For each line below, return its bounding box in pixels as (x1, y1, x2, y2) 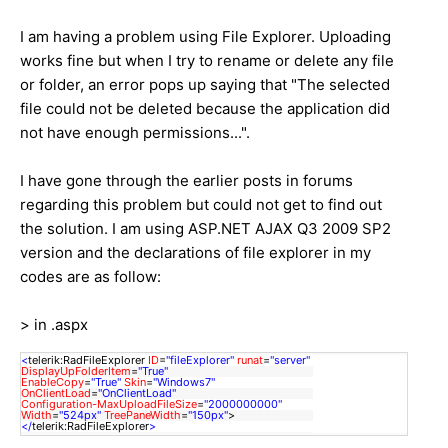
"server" (270, 352, 310, 367)
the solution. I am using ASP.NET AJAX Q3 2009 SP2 (20, 218, 391, 238)
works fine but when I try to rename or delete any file (20, 50, 394, 70)
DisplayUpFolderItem (21, 363, 131, 378)
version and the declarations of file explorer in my (20, 242, 371, 262)
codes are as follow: (20, 266, 161, 286)
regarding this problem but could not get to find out (20, 194, 382, 214)
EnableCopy (21, 374, 84, 389)
